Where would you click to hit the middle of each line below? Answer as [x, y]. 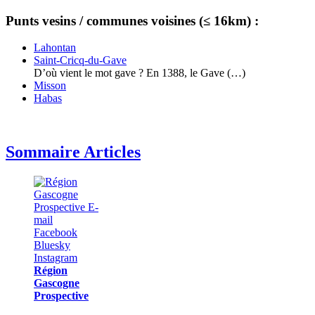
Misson [50, 86]
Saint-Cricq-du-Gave [80, 60]
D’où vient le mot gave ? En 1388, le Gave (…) [140, 73]
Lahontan [55, 48]
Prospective [61, 296]
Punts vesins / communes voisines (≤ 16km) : [132, 20]
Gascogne [57, 283]
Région [51, 271]
